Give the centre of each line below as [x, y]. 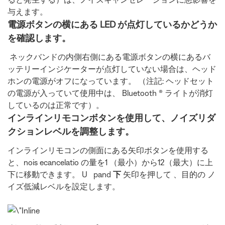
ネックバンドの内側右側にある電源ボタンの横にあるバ [109, 57]
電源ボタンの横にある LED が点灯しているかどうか [112, 24]
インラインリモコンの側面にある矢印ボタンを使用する [108, 150]
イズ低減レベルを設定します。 [64, 186]
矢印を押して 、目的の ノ [169, 174]
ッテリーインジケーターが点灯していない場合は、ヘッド [112, 69]
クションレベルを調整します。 [71, 131]
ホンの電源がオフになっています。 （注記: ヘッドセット [111, 81]
